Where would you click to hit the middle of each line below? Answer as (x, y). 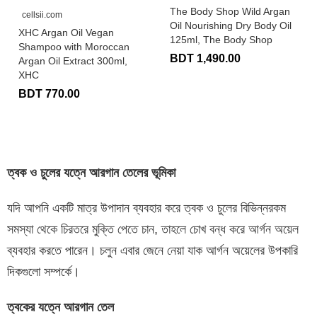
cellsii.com (42, 15)
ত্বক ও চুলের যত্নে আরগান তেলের (79, 172)
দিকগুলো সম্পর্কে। (44, 271)
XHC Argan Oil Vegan (66, 32)
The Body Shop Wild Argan (230, 11)
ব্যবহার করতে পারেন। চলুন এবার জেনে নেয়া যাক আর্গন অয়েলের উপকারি (152, 250)
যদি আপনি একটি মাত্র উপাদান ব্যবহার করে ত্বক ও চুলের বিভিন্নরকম (146, 208)
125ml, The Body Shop (221, 39)
